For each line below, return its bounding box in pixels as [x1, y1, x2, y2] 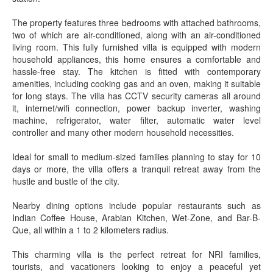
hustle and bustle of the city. [12, 175, 119, 187]
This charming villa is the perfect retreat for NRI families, [12, 248, 261, 260]
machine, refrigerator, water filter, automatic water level [12, 114, 261, 126]
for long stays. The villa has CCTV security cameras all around [12, 90, 261, 102]
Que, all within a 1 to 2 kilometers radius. [12, 224, 169, 236]
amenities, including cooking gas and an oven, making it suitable [12, 77, 261, 90]
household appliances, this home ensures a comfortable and [12, 53, 261, 65]
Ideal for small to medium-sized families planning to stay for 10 [12, 151, 261, 163]
